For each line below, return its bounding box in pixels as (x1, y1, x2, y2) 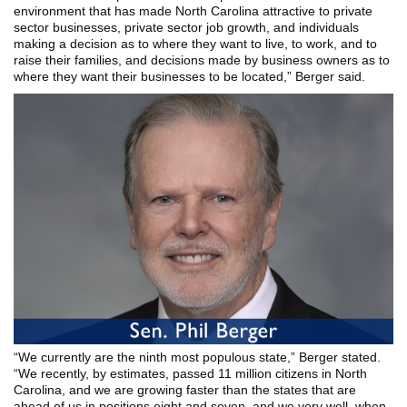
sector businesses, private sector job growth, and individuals (14, 20, 359, 35)
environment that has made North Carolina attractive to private (14, 4, 372, 18)
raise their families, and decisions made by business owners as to (14, 53, 390, 67)
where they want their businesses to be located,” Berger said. (14, 69, 365, 84)
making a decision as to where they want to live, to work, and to (14, 36, 377, 51)
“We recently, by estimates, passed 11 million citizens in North (14, 366, 367, 381)
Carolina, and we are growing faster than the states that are (14, 382, 356, 397)
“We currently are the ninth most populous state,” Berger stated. (14, 350, 381, 364)
